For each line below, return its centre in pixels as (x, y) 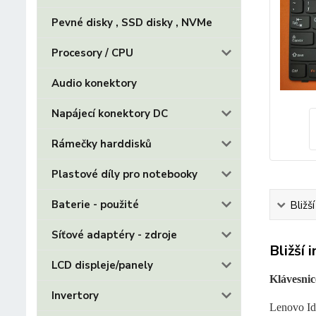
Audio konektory (94, 83)
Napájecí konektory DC (110, 114)
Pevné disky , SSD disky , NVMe (132, 23)
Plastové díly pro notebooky (124, 174)
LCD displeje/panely (102, 265)
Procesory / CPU (92, 53)
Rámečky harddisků (102, 144)
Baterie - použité (95, 205)
